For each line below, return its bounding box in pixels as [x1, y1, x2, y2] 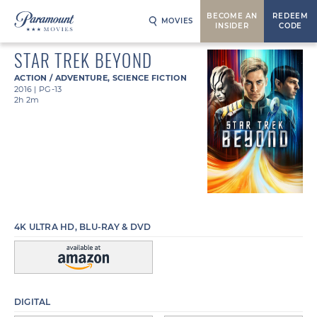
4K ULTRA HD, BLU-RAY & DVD [14, 221, 151, 232]
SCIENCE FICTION [112, 73, 187, 83]
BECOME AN [207, 11, 258, 21]
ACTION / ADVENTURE [14, 73, 108, 83]
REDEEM [272, 11, 309, 21]
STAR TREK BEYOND [14, 47, 152, 73]
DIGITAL [14, 296, 51, 307]
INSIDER [215, 21, 249, 30]
